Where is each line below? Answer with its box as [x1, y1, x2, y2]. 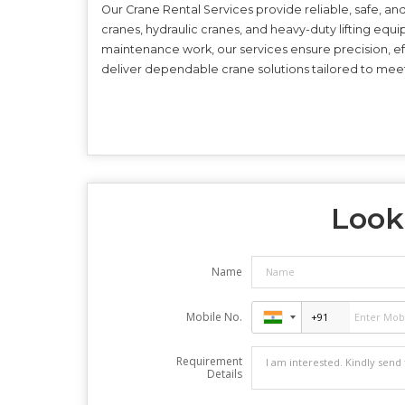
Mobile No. [185, 308, 242, 325]
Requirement [175, 353, 242, 369]
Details [206, 365, 242, 381]
